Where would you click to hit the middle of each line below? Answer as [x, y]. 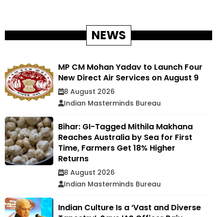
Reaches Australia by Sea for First [125, 137]
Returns [73, 158]
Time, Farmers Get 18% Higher [117, 148]
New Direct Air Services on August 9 [128, 77]
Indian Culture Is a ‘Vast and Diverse [130, 207]
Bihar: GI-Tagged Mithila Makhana [125, 126]
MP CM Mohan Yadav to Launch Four [130, 67]
